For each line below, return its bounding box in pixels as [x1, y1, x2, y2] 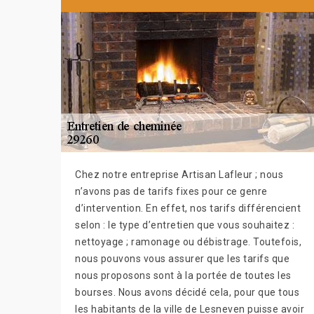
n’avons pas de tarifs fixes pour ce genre [75, 185, 268, 197]
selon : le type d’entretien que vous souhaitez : [75, 219, 294, 231]
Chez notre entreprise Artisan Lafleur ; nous [75, 168, 283, 180]
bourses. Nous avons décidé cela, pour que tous [75, 286, 299, 298]
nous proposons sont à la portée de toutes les [75, 269, 292, 281]
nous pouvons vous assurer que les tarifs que [75, 252, 289, 264]
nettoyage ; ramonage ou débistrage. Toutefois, [75, 235, 301, 247]
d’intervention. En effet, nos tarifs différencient [75, 202, 301, 214]
